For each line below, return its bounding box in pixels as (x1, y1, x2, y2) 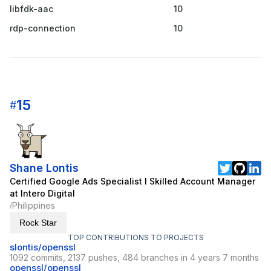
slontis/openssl (10, 241, 76, 253)
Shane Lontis (10, 162, 79, 175)
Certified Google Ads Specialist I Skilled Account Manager (10, 176, 255, 187)
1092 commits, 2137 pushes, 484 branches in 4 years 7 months (10, 252, 259, 263)
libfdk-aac (10, 4, 53, 15)
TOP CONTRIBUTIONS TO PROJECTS (67, 233, 204, 243)
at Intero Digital (10, 188, 75, 199)
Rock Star (19, 218, 57, 228)
